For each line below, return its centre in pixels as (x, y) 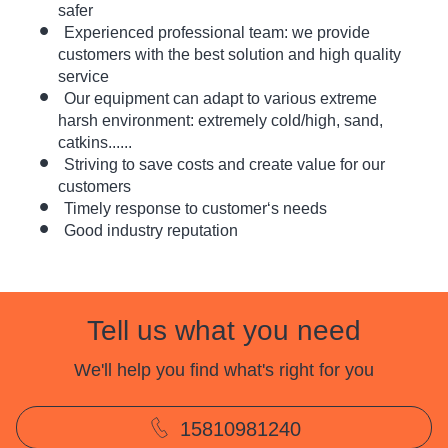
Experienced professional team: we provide (217, 33)
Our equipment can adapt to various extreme (221, 99)
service (84, 77)
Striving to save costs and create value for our (225, 165)
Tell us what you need (224, 330)
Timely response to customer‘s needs (196, 209)
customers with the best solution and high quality (230, 55)
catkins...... (95, 143)
